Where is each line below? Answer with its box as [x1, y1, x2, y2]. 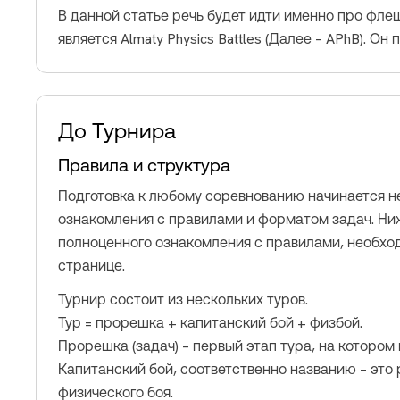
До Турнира [58, 117, 176, 145]
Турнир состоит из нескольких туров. [58, 290, 308, 309]
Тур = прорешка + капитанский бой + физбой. [58, 313, 362, 332]
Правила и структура [58, 154, 230, 177]
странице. [58, 256, 125, 275]
